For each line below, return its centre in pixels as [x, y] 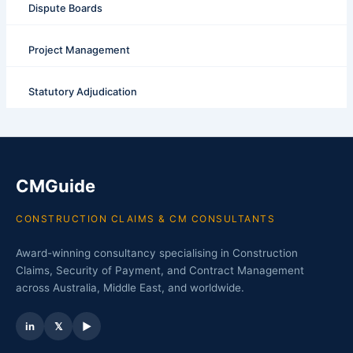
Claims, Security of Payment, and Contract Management [160, 271]
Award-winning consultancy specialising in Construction [157, 253]
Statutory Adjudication [82, 92]
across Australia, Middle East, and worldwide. [130, 288]
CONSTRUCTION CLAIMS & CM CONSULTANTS [145, 219]
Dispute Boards [65, 9]
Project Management [79, 50]
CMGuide [56, 186]
